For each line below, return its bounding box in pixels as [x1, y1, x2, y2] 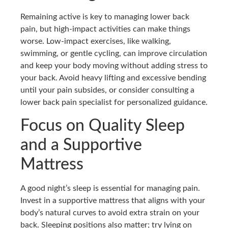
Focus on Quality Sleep [20, 117, 185, 134]
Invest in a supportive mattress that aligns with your [20, 196, 205, 205]
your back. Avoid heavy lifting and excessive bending [20, 74, 206, 82]
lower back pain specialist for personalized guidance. [20, 98, 208, 107]
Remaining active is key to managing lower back [20, 13, 189, 21]
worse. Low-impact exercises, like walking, [20, 37, 171, 46]
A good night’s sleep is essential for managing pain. [20, 184, 200, 192]
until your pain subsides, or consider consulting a [20, 86, 194, 95]
